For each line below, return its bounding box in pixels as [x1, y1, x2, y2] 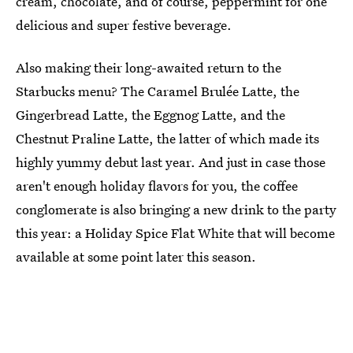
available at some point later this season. [16, 247, 256, 266]
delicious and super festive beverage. [16, 16, 232, 34]
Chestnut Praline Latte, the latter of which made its [16, 129, 319, 147]
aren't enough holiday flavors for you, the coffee [16, 176, 298, 195]
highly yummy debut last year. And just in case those [16, 153, 325, 171]
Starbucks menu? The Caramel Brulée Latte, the [16, 82, 299, 100]
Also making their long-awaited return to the [16, 58, 281, 76]
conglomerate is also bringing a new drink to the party [16, 200, 336, 218]
